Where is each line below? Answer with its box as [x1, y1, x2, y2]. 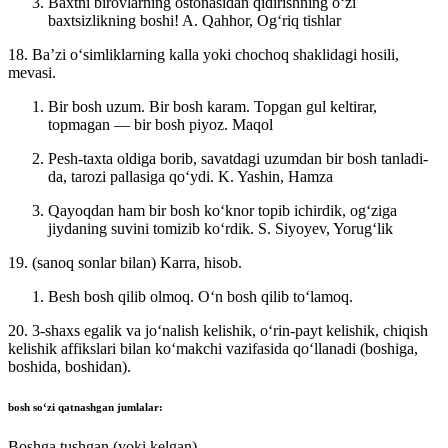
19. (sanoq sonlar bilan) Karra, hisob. [8, 253, 242, 271]
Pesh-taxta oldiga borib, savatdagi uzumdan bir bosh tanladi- [48, 149, 428, 167]
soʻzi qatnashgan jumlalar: [33, 400, 163, 413]
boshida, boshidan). [8, 357, 131, 375]
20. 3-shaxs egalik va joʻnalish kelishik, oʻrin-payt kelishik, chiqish [8, 321, 428, 339]
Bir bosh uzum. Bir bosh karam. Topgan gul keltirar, [48, 97, 377, 115]
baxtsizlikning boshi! [48, 11, 182, 29]
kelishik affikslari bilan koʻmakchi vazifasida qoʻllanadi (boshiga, [8, 339, 418, 357]
